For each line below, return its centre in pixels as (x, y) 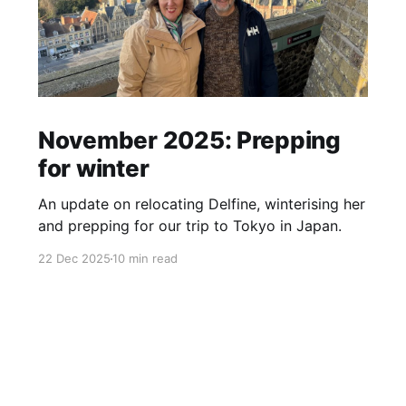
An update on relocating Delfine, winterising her (201, 204)
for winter (93, 169)
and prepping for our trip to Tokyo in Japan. (189, 226)
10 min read (145, 259)
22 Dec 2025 (74, 259)
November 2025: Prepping (189, 140)
